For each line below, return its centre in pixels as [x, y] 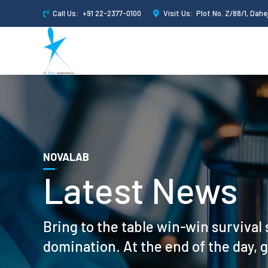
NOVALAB [66, 156]
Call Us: [66, 13]
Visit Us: [178, 13]
